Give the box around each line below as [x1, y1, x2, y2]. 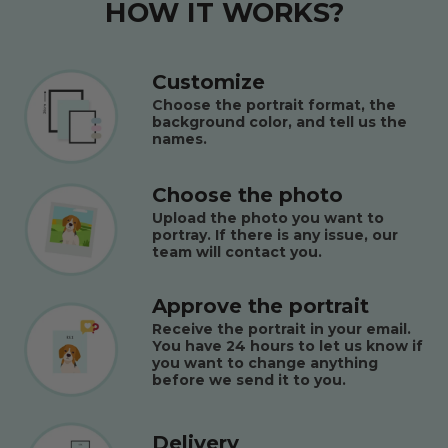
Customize [152, 70, 265, 95]
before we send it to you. [152, 371, 346, 390]
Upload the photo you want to [152, 209, 384, 228]
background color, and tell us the [152, 113, 407, 132]
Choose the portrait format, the [152, 96, 396, 115]
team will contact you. [152, 243, 322, 262]
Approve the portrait [152, 294, 369, 319]
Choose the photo [152, 183, 343, 208]
